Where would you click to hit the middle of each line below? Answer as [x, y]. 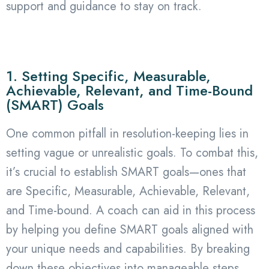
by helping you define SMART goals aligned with [130, 229]
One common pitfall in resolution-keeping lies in [127, 133]
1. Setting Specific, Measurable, [108, 76]
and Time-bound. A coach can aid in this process [131, 210]
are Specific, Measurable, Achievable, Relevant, [128, 191]
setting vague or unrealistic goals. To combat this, [132, 153]
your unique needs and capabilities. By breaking [128, 249]
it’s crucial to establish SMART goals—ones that [126, 172]
